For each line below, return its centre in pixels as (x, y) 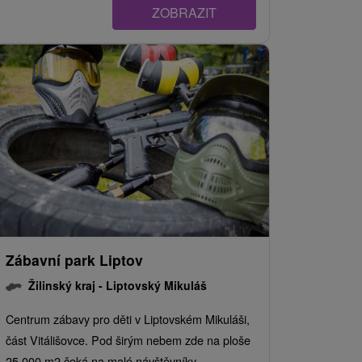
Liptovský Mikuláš (156, 286)
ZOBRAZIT (184, 13)
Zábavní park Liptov (74, 260)
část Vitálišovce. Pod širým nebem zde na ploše (128, 340)
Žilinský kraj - (67, 286)
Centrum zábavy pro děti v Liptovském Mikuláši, (128, 319)
